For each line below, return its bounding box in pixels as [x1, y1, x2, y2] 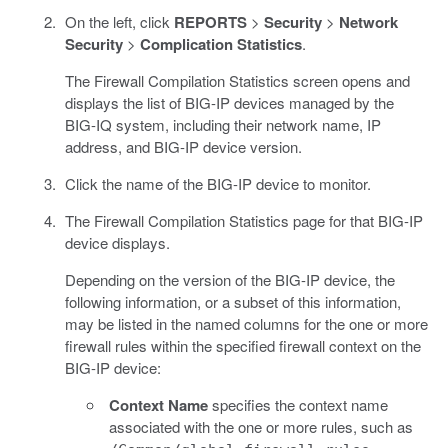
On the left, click [64, 10, 174, 32]
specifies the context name [208, 393, 388, 415]
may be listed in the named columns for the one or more [64, 312, 428, 334]
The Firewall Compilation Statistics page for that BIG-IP [64, 209, 423, 231]
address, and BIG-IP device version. [64, 135, 302, 157]
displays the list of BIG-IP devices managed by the [64, 91, 394, 113]
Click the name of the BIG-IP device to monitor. [64, 172, 371, 194]
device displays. [64, 231, 170, 253]
